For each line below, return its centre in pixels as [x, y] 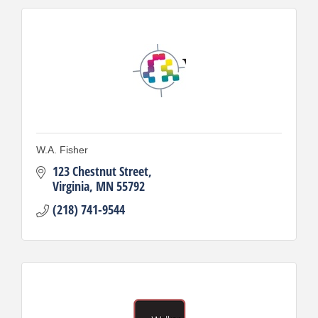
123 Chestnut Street [100, 171]
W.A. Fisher [62, 149]
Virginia [71, 186]
